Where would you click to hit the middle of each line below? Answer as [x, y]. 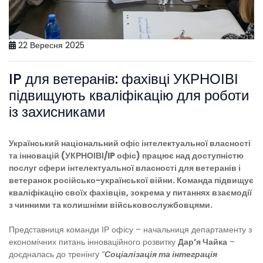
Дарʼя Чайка [203, 242]
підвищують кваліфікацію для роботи [129, 95]
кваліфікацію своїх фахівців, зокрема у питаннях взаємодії [130, 192]
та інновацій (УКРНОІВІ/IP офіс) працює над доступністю [126, 155]
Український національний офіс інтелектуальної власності [130, 143]
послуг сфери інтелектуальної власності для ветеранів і [125, 168]
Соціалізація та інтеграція [161, 254]
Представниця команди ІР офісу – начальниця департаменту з [130, 229]
